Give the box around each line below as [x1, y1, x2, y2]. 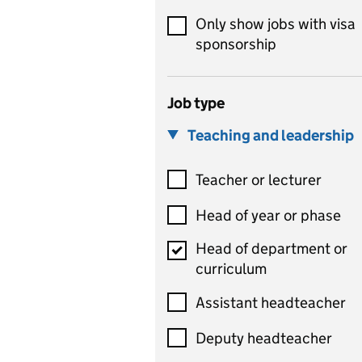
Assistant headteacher [196, 293, 346, 312]
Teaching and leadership [187, 126, 354, 145]
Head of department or [196, 239, 347, 258]
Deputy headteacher [196, 328, 332, 347]
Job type [167, 94, 225, 112]
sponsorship [196, 35, 276, 53]
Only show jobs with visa [196, 15, 356, 33]
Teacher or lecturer [196, 170, 322, 189]
